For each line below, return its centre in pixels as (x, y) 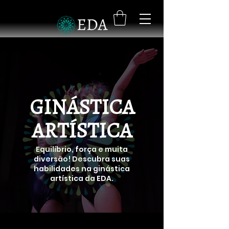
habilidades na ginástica (82, 168)
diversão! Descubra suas (82, 159)
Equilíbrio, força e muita (82, 149)
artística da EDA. (82, 178)
